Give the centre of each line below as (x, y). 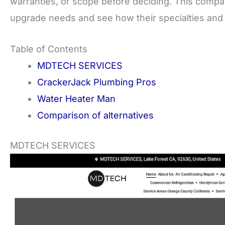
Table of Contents (49, 49)
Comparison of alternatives (95, 115)
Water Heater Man (76, 98)
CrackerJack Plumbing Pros (97, 82)
